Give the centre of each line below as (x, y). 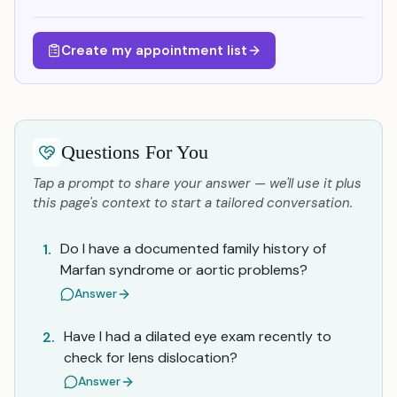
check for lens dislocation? (151, 358)
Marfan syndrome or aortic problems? (184, 270)
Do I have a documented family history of (193, 249)
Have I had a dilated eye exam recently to (198, 336)
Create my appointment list (154, 51)
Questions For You (135, 152)
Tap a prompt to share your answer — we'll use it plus (197, 183)
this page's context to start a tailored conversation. (193, 203)
